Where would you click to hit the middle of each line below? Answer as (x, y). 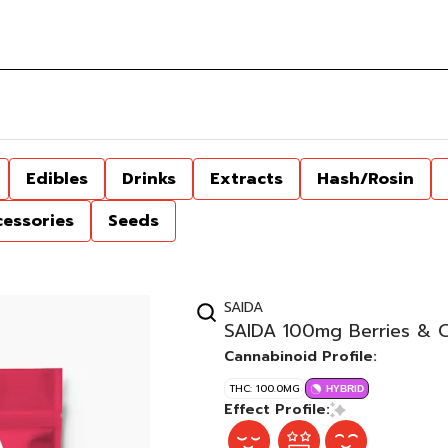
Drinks (149, 179)
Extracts (246, 179)
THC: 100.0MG (264, 388)
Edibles (57, 179)
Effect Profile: (277, 409)
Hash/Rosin (365, 179)
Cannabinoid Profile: (300, 356)
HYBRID (345, 388)
